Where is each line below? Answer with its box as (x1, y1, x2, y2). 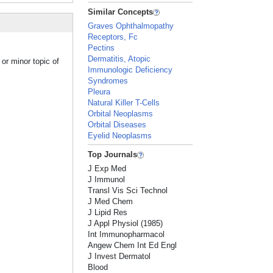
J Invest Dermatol (88, 252, 151, 261)
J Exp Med (88, 164, 127, 173)
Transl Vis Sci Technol (88, 186, 168, 195)
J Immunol (88, 175, 126, 184)
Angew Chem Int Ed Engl (88, 241, 177, 250)
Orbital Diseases (88, 120, 147, 129)
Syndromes (88, 76, 129, 85)
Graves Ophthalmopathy (88, 21, 174, 30)
